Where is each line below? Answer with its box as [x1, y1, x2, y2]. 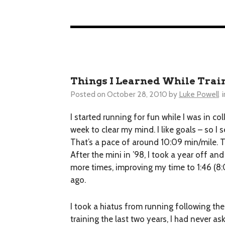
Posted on [70, 89, 106, 99]
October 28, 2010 [107, 89, 168, 99]
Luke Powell [179, 89, 219, 99]
